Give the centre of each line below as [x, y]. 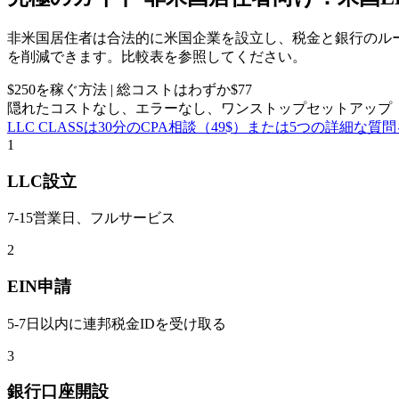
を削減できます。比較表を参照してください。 [157, 56]
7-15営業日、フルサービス [91, 218]
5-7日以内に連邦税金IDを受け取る [117, 323]
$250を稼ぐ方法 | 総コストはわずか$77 [130, 89]
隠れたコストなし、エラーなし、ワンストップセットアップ [199, 108]
